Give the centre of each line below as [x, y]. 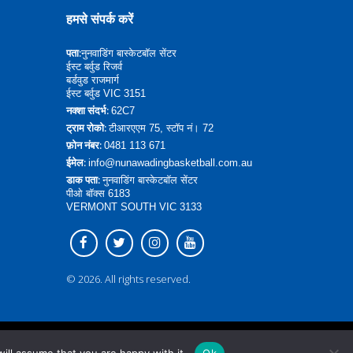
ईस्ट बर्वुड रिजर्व [94, 67]
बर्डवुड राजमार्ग [92, 80]
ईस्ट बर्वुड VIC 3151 [106, 93]
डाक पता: [84, 180]
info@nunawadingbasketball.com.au [170, 163]
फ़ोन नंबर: [85, 145]
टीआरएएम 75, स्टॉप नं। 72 [161, 128]
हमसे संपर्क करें [99, 19]
